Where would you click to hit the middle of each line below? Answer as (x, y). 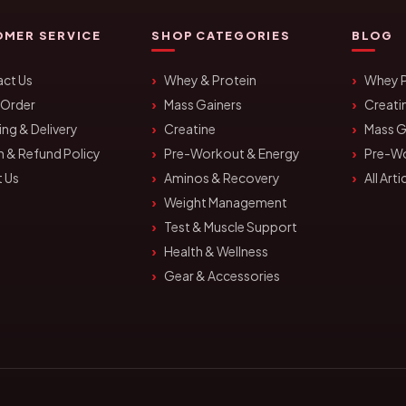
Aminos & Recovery (222, 178)
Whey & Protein (211, 80)
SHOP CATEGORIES (221, 35)
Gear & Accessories (222, 275)
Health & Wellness (217, 251)
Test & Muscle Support (231, 227)
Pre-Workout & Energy (232, 153)
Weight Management (226, 202)
